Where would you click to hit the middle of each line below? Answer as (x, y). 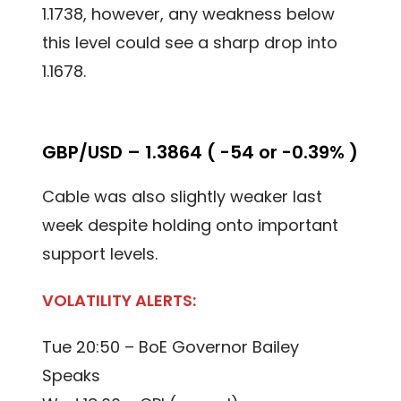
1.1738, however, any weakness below (189, 14)
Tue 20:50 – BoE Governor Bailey (171, 347)
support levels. (100, 254)
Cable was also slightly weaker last (183, 197)
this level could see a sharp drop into (190, 43)
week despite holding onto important (191, 226)
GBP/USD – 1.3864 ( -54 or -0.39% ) (200, 153)
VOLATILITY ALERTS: (119, 301)
